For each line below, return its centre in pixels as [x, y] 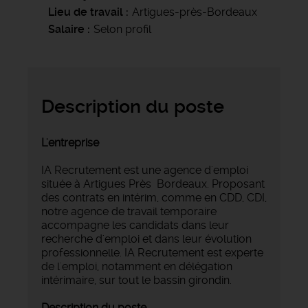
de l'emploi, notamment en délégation [137, 266]
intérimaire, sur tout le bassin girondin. [136, 280]
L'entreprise [70, 142]
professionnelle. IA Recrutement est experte [152, 252]
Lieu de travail [86, 12]
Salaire [66, 29]
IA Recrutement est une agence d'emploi [145, 170]
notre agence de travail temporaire [129, 211]
